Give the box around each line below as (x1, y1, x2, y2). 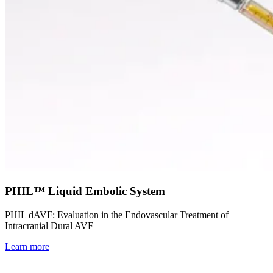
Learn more (5, 241, 49, 252)
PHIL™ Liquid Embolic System (5, 184, 165, 197)
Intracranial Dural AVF (5, 220, 93, 231)
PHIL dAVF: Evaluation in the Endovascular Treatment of (5, 209, 229, 220)
